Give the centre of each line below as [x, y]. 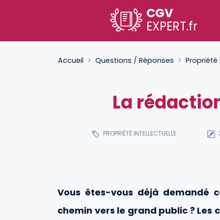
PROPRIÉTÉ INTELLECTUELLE [139, 134]
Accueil [71, 60]
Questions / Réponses [135, 60]
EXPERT [166, 26]
